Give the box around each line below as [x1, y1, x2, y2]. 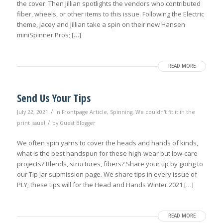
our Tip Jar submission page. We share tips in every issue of [16, 170, 197, 179]
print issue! [16, 119, 45, 127]
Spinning [110, 109, 132, 116]
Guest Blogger [59, 119, 96, 127]
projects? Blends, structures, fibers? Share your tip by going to [16, 159, 203, 169]
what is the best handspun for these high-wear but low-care [16, 149, 198, 158]
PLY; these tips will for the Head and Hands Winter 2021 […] [16, 180, 194, 190]
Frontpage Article [61, 109, 107, 116]
